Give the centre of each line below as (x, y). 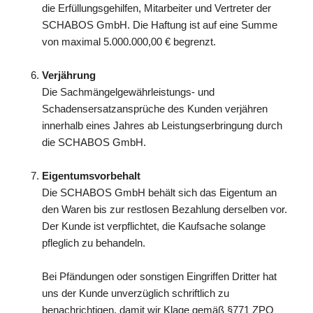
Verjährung (69, 75)
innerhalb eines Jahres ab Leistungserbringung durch (162, 125)
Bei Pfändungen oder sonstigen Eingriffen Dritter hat (159, 276)
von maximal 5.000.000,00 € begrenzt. (129, 42)
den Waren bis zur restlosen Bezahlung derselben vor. (165, 209)
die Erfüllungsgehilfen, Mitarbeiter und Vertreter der (156, 8)
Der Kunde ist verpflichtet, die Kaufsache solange (154, 226)
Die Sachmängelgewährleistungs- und (128, 92)
